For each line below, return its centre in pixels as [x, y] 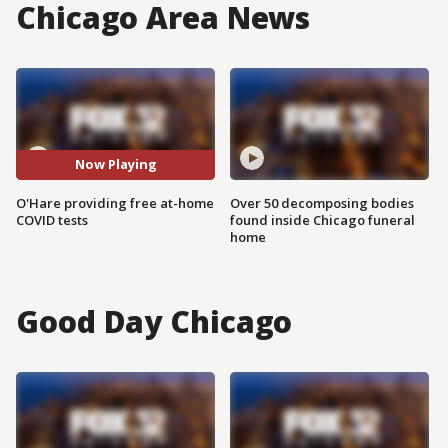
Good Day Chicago [154, 321]
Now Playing [115, 164]
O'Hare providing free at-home [115, 202]
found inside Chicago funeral [322, 219]
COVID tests [52, 219]
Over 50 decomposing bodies [322, 202]
